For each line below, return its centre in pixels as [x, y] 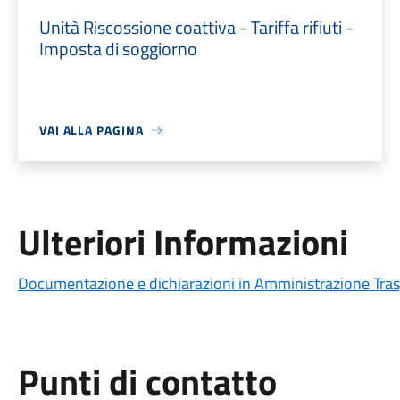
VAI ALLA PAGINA [91, 130]
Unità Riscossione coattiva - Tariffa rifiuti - [196, 27]
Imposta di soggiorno [118, 49]
